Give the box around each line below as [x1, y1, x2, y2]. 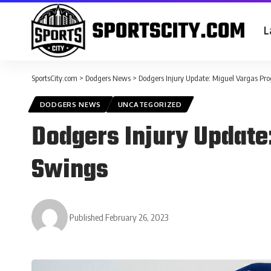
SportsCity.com [31, 73, 77, 83]
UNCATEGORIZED [117, 100, 182, 109]
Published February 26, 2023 [70, 211, 169, 223]
